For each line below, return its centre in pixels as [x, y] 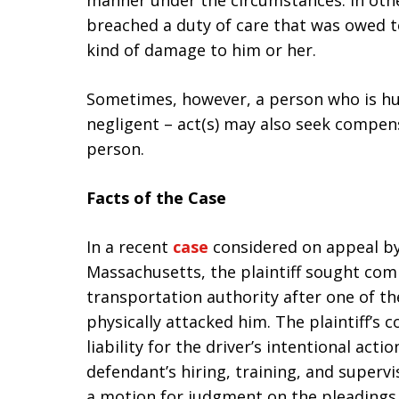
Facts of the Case [156, 198]
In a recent [130, 247]
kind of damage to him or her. [201, 50]
